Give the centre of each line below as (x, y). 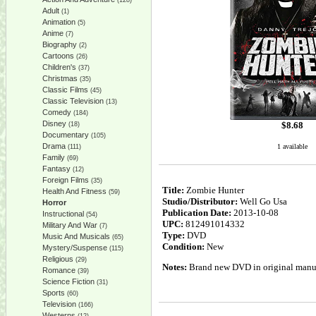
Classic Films (65, 90)
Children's (59, 67)
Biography (60, 44)
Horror (54, 202)
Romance (59, 270)
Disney (54, 123)
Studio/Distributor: (201, 201)
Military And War (70, 225)
